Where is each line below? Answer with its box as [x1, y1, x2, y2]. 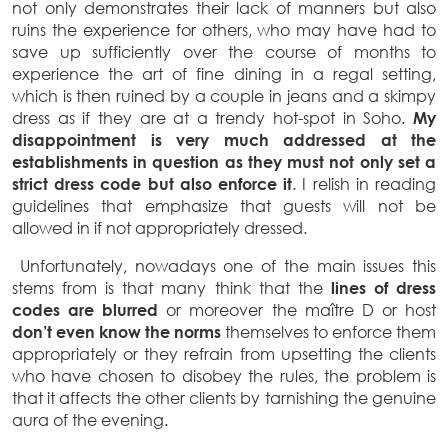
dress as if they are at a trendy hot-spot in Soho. [12, 107, 413, 128]
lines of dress [330, 277, 437, 298]
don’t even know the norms [12, 321, 225, 342]
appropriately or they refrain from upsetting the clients [12, 343, 436, 364]
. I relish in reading [292, 173, 437, 194]
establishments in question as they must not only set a [12, 151, 436, 172]
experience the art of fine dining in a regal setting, [12, 63, 436, 84]
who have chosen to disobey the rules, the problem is [12, 365, 436, 386]
